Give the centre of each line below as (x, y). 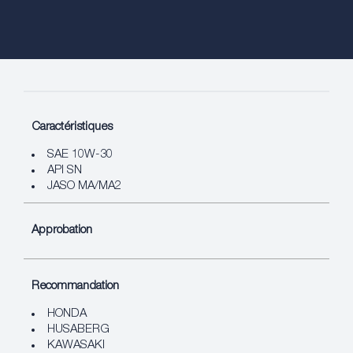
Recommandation (75, 286)
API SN (65, 170)
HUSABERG (78, 329)
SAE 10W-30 (80, 154)
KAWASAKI (76, 345)
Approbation (62, 230)
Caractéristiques (72, 127)
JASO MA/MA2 (84, 186)
